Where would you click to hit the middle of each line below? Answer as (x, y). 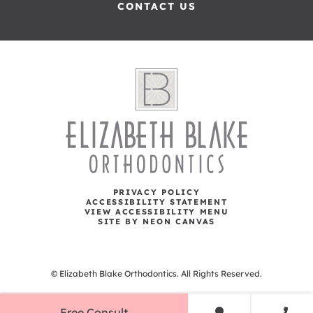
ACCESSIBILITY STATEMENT (156, 202)
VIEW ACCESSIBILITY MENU (156, 212)
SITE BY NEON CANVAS (156, 222)
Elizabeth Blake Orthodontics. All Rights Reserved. (161, 274)
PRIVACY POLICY (156, 192)
